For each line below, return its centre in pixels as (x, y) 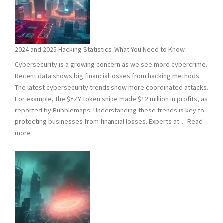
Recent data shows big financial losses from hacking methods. (108, 75)
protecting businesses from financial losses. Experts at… (101, 121)
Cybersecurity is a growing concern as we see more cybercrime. (111, 64)
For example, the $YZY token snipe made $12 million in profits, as (111, 98)
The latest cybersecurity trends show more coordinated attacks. (111, 87)
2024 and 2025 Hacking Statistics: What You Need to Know (100, 49)
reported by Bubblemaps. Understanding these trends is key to (110, 110)
